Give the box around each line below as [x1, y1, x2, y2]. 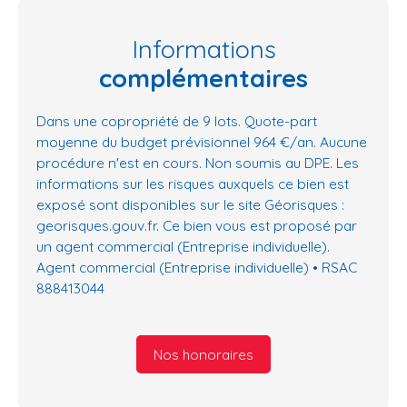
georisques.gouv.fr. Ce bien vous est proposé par [36, 216, 357, 235]
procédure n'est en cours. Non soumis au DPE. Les [36, 154, 359, 173]
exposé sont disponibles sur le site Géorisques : [36, 195, 344, 214]
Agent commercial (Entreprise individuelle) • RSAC [36, 258, 357, 277]
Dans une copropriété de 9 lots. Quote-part [36, 112, 317, 131]
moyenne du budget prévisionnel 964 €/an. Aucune [36, 133, 367, 152]
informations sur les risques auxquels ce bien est [36, 174, 349, 194]
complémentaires [99, 63, 308, 94]
